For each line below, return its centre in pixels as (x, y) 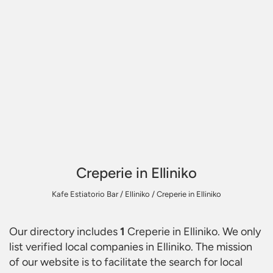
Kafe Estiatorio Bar (85, 194)
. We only (239, 232)
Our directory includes (65, 232)
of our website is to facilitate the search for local (126, 262)
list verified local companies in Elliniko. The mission (131, 247)
